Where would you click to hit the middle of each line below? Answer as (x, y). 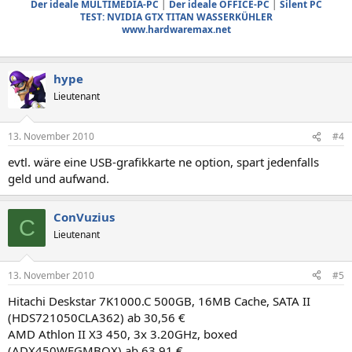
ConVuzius (84, 217)
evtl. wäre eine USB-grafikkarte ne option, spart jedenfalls (163, 162)
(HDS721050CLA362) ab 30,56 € (97, 317)
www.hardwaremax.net (176, 29)
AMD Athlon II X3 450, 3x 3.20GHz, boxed (123, 334)
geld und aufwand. (59, 178)
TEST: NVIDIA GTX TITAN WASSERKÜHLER (176, 16)
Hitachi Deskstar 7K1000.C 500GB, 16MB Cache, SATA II (159, 301)
